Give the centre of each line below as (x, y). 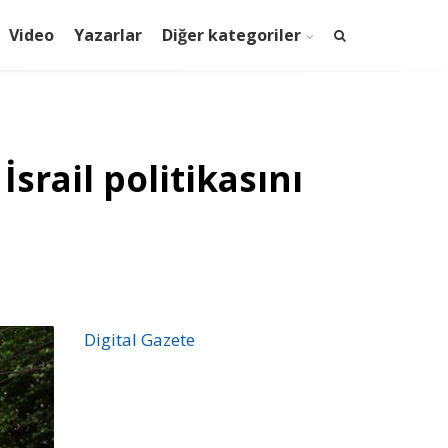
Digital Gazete (139, 339)
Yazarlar (108, 35)
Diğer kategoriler (231, 35)
